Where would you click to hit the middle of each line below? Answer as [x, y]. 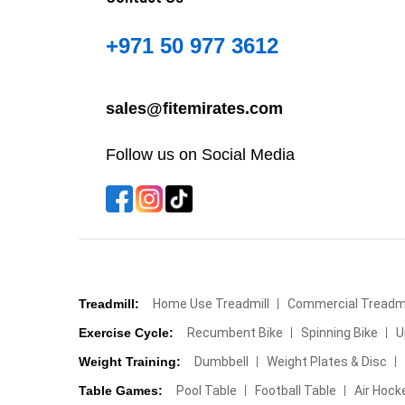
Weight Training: [130, 362]
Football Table [296, 391]
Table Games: [121, 391]
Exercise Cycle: [126, 333]
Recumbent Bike [235, 333]
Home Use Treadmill [211, 304]
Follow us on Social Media [200, 154]
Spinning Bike [339, 333]
